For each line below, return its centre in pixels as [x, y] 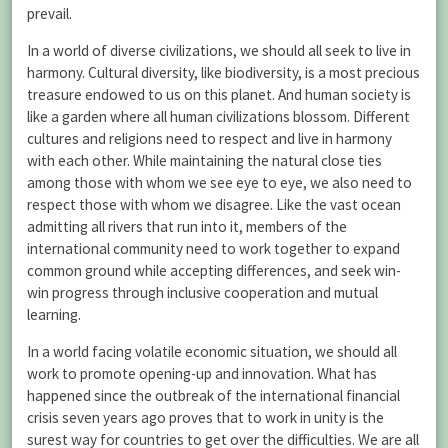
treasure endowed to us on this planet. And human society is [219, 95]
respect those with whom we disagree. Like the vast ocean [214, 205]
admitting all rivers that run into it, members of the [187, 227]
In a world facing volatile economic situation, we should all [212, 352]
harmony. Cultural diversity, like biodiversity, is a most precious [223, 73]
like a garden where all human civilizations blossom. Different [218, 117]
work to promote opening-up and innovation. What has [202, 374]
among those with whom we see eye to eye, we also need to [219, 183]
